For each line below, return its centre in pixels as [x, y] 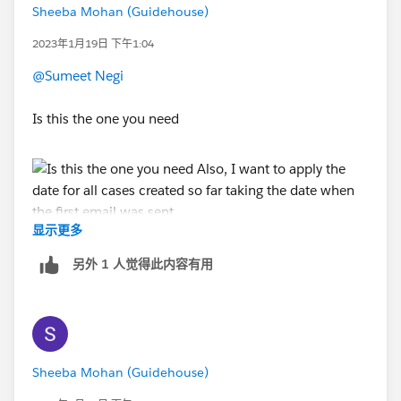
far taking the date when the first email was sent [179, 261]
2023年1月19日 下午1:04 [93, 43]
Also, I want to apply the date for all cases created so [193, 240]
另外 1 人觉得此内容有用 [143, 264]
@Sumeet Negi [78, 75]
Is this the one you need [107, 118]
